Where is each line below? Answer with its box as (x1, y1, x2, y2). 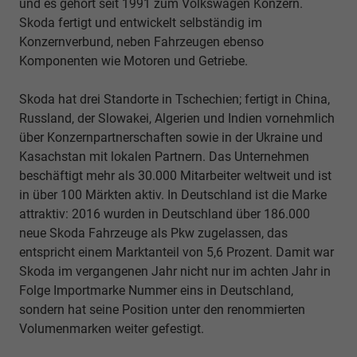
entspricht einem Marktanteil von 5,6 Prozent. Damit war (19, 245, 334, 260)
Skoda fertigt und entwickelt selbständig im (19, 15, 262, 30)
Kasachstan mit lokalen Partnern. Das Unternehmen (19, 149, 309, 164)
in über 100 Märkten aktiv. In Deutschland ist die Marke (19, 187, 327, 202)
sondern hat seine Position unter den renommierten (19, 302, 305, 317)
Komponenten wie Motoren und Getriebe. (19, 53, 248, 69)
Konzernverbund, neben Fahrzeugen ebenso (19, 34, 264, 49)
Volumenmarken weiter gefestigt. (19, 321, 204, 336)
